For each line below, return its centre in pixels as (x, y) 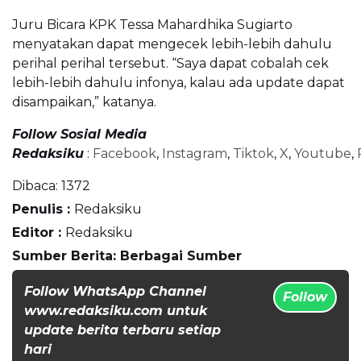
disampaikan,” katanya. (84, 102)
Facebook (124, 153)
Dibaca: (35, 185)
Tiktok (253, 153)
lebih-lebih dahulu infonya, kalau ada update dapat (178, 82)
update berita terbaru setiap (122, 330)
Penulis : (43, 209)
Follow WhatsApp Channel (115, 291)
